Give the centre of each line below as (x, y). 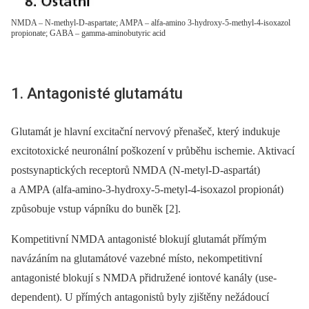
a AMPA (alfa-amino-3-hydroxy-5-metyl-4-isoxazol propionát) (147, 190)
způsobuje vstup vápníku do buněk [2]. (96, 209)
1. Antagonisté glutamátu (97, 93)
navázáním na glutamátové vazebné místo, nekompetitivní (137, 259)
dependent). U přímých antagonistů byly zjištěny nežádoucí (140, 297)
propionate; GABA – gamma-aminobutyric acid (88, 33)
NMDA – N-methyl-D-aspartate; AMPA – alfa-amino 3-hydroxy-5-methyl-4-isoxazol (151, 22)
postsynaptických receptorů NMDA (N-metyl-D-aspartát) (136, 170)
